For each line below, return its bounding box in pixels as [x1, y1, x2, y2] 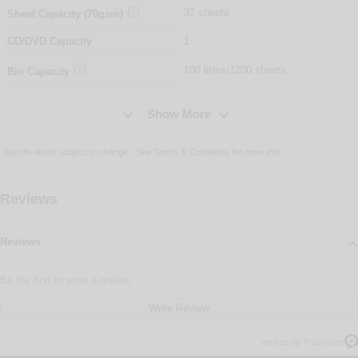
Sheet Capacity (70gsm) [7, 8, 124, 21]
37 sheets [184, 6, 230, 19]
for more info [229, 147, 281, 157]
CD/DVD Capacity [7, 35, 93, 48]
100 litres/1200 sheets [184, 64, 287, 77]
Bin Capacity [7, 66, 74, 78]
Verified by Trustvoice [261, 336, 345, 347]
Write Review [149, 302, 209, 315]
